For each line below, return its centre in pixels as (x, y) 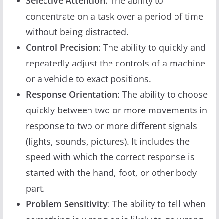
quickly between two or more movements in (116, 110)
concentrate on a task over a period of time (114, 16)
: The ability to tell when (156, 204)
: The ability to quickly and (152, 47)
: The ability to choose (162, 94)
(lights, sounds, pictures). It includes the (108, 141)
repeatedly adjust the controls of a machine (115, 63)
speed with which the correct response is (110, 157)
